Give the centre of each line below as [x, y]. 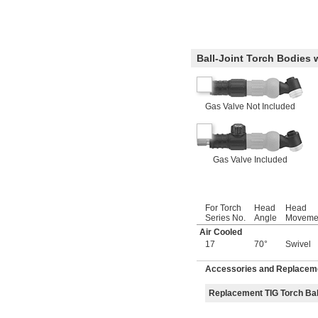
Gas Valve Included [250, 160]
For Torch [223, 208]
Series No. [225, 218]
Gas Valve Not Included [250, 107]
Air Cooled [221, 232]
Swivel [298, 245]
